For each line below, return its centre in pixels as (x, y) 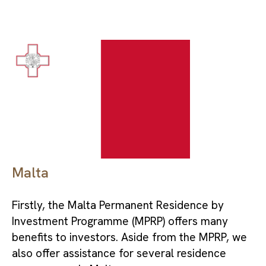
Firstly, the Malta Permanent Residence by (118, 205)
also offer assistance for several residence (119, 253)
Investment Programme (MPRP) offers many (120, 221)
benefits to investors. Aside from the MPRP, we (129, 237)
